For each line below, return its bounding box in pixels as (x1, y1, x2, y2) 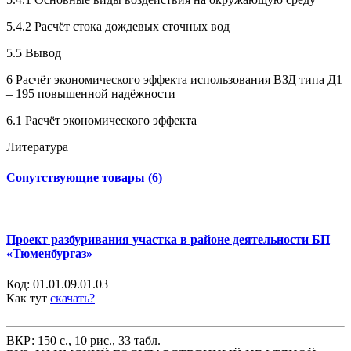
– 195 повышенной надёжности (6, 87, 175, 101)
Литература (6, 140, 68, 154)
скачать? (50, 291, 95, 306)
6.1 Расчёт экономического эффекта (6, 114, 197, 128)
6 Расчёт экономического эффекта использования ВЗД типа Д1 (6, 73, 342, 87)
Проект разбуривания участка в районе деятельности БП (6, 232, 330, 246)
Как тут (6, 291, 50, 306)
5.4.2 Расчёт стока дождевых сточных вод (6, 20, 230, 34)
